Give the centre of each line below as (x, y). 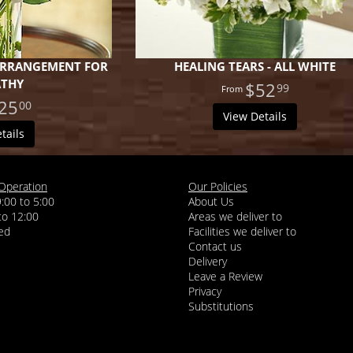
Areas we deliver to (235, 216)
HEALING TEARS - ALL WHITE (255, 66)
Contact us (215, 246)
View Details (255, 116)
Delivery (208, 261)
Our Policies (218, 186)
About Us (211, 201)
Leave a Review (225, 276)
